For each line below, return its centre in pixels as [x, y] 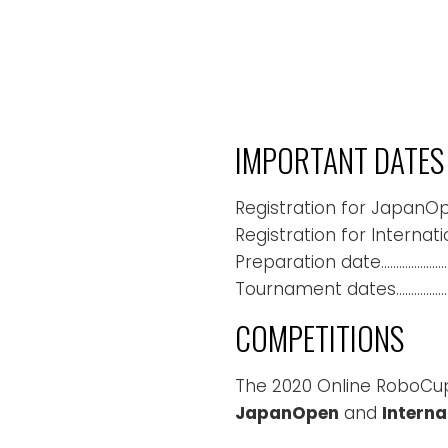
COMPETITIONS [319, 337]
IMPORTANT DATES [339, 159]
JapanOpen [287, 412]
